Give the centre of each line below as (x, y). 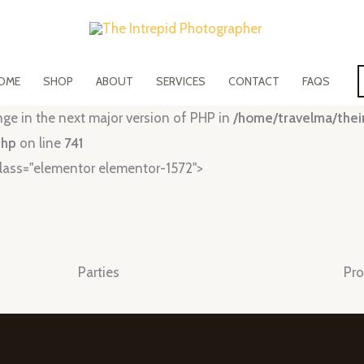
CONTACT (254, 81)
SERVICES (181, 81)
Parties (99, 272)
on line (40, 143)
